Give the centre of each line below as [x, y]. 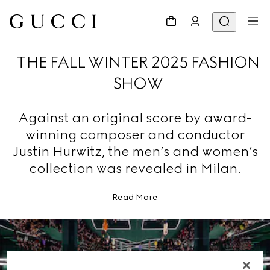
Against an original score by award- [135, 118]
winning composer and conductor [135, 135]
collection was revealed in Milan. [135, 168]
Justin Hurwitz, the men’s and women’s [135, 152]
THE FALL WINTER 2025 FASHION [138, 62]
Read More [135, 197]
